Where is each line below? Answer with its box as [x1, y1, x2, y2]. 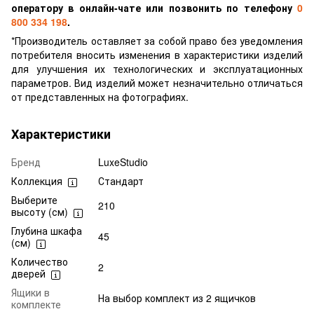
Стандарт [98, 174, 144, 189]
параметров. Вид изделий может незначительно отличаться [11, 76, 303, 90]
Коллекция [11, 174, 62, 189]
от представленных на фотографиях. [11, 90, 189, 104]
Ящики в [11, 285, 50, 300]
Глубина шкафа [11, 224, 82, 238]
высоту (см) [11, 205, 68, 219]
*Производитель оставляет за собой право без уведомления [11, 34, 303, 48]
